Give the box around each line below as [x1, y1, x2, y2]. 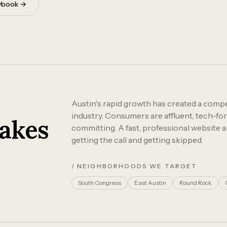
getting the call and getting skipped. [71, 135, 203, 145]
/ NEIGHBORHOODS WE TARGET [71, 162, 198, 170]
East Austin [134, 179, 166, 186]
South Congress [78, 179, 121, 186]
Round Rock [179, 179, 212, 186]
